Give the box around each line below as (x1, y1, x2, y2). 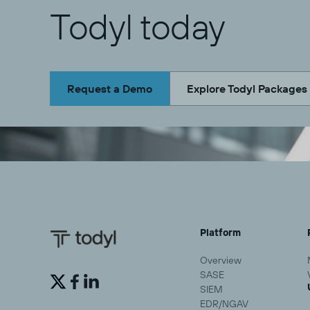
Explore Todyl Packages (187, 82, 307, 96)
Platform (200, 226, 241, 239)
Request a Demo (67, 82, 152, 96)
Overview (200, 254, 241, 267)
